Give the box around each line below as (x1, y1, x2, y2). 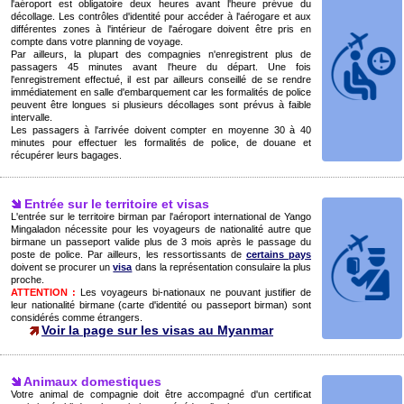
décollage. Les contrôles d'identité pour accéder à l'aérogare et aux (11, 11, 311, 22)
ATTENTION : (11, 287, 76, 298)
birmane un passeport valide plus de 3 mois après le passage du (11, 236, 311, 247)
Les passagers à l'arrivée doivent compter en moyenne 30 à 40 (11, 124, 311, 135)
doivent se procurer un (11, 262, 114, 272)
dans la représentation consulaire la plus (132, 262, 312, 272)
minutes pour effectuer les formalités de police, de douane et (11, 137, 311, 148)
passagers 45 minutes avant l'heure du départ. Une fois (11, 61, 311, 72)
